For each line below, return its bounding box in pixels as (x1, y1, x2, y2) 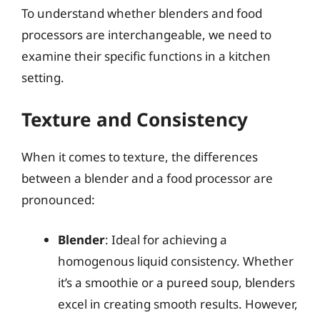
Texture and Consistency (21, 106, 248, 132)
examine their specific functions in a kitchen (21, 47, 271, 64)
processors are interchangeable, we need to (21, 26, 271, 43)
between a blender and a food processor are (21, 170, 273, 186)
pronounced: (21, 191, 95, 208)
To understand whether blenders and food (21, 4, 262, 21)
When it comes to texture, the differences (21, 149, 258, 165)
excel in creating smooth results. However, (58, 295, 298, 312)
